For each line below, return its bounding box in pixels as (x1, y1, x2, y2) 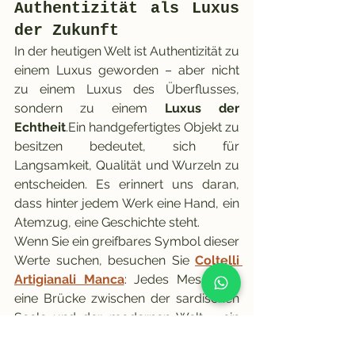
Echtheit (14, 120, 66, 136)
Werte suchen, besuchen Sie (14, 253, 195, 269)
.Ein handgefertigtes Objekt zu (66, 120, 239, 136)
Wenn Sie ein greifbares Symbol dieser (14, 234, 239, 250)
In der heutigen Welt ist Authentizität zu (14, 44, 239, 59)
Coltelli (195, 253, 239, 269)
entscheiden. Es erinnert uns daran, (14, 177, 239, 193)
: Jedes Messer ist (124, 272, 239, 288)
